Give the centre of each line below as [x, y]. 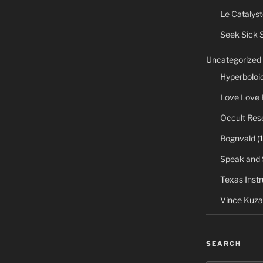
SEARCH [223, 243]
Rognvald [237, 138]
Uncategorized [233, 59]
